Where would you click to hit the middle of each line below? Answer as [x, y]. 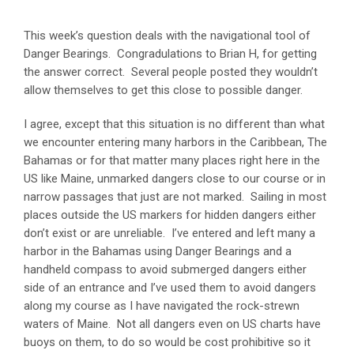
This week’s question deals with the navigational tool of [167, 35]
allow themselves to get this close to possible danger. [163, 90]
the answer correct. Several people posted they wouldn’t [171, 72]
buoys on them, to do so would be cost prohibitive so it [167, 342]
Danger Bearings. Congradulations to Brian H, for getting [170, 53]
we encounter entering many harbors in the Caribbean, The [175, 142]
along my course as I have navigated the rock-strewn [162, 305]
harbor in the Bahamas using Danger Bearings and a [158, 251]
